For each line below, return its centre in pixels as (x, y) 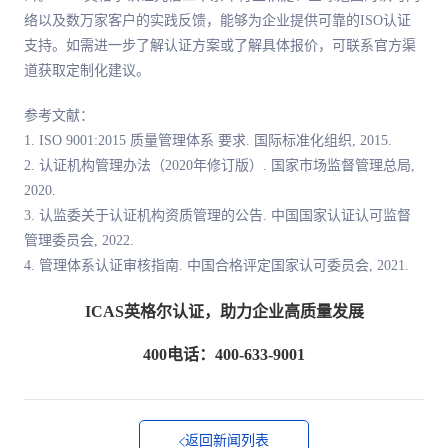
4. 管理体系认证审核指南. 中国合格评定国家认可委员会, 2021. (216, 266)
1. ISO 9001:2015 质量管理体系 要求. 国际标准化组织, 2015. (208, 141)
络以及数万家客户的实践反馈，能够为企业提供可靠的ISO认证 (217, 21)
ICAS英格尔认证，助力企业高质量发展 (224, 312)
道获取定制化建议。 (87, 71)
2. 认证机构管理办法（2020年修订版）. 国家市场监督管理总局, (219, 166)
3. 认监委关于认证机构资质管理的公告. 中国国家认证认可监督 (217, 216)
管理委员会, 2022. (79, 241)
